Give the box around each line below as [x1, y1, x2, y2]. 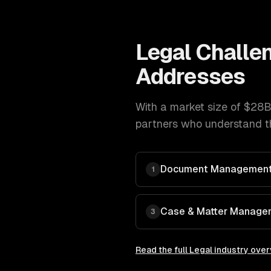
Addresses [135, 64, 245, 89]
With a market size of [135, 100, 244, 113]
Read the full [135, 245, 189, 255]
